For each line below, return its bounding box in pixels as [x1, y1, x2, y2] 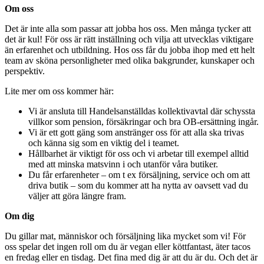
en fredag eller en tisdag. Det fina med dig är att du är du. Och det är [5, 252, 258, 263]
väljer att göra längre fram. [28, 191, 126, 202]
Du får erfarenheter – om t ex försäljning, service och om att [28, 170, 250, 180]
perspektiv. [5, 66, 45, 77]
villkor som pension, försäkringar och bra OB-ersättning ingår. [28, 117, 259, 127]
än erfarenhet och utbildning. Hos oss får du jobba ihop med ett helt [5, 45, 255, 55]
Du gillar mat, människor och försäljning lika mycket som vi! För [5, 231, 246, 242]
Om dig [5, 211, 34, 222]
